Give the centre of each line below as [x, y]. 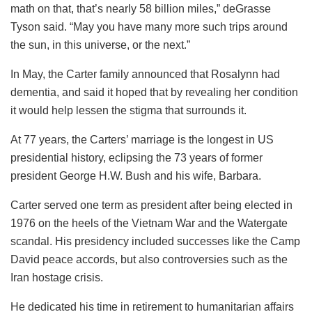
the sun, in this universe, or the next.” [100, 45]
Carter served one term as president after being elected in [151, 205]
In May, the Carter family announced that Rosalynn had [145, 74]
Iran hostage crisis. [57, 277]
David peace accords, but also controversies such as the [149, 259]
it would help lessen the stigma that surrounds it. [128, 110]
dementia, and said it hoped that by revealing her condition [154, 92]
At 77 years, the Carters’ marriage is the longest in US [142, 139]
